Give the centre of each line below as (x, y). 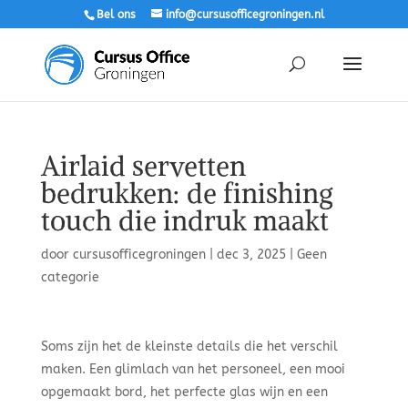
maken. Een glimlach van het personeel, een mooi (193, 369)
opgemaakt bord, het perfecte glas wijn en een (184, 392)
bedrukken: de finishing (187, 193)
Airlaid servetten (143, 166)
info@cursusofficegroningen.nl (245, 15)
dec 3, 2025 (251, 255)
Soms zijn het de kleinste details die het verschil (189, 347)
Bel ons (116, 15)
